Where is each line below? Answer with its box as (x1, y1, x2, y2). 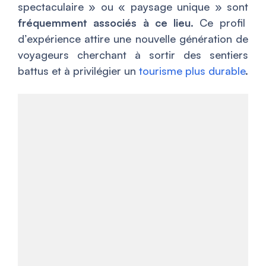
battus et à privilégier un (18, 64, 139, 78)
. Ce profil (191, 16, 245, 30)
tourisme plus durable (139, 64, 245, 78)
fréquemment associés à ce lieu (18, 16, 191, 30)
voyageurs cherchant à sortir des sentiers (18, 48, 248, 62)
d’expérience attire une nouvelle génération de (18, 32, 248, 46)
